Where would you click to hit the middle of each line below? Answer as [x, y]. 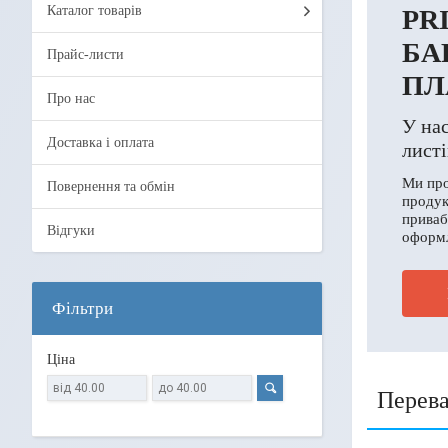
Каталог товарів [94, 11]
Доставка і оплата [100, 143]
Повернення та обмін [111, 187]
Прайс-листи [85, 55]
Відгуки [71, 231]
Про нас [71, 99]
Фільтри [83, 309]
